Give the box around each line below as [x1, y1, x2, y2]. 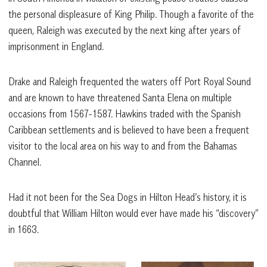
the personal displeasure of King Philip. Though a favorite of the [8, 8, 254, 20]
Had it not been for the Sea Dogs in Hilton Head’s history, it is [8, 191, 247, 203]
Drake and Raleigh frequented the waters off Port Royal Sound [8, 75, 251, 88]
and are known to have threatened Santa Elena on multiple [8, 91, 232, 104]
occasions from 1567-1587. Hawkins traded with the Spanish [8, 107, 241, 120]
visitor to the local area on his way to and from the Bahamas [8, 139, 237, 152]
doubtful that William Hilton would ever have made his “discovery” [8, 207, 259, 219]
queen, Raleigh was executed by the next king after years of [8, 24, 241, 36]
